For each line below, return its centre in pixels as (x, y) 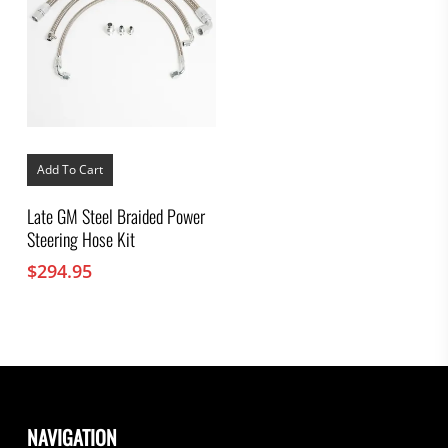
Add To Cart (69, 170)
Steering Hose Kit (80, 239)
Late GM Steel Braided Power (115, 216)
